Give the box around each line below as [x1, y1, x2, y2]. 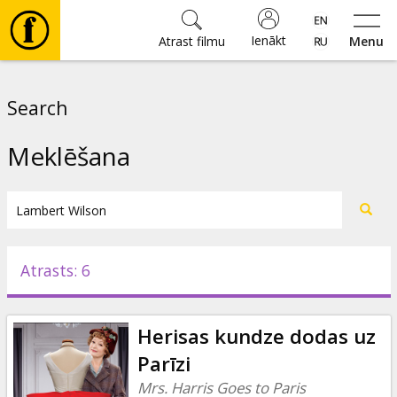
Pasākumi [35, 283, 117, 307]
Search [6, 96, 67, 121]
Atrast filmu [158, 33, 225, 50]
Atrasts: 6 [19, 260, 90, 281]
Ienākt [250, 32, 286, 49]
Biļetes [35, 178, 91, 202]
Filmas [35, 74, 89, 97]
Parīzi [136, 349, 191, 378]
